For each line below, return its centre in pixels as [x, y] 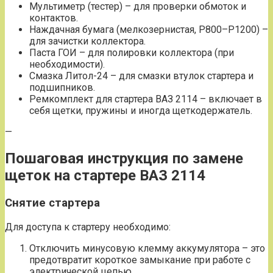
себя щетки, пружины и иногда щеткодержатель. [141, 111]
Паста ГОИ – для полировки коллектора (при [132, 53]
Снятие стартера [52, 203]
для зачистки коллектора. [87, 41]
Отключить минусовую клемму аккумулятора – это [147, 248]
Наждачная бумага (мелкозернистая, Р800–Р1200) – [149, 30]
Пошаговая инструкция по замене [124, 159]
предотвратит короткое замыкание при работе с [140, 260]
